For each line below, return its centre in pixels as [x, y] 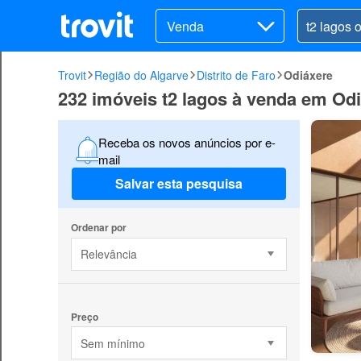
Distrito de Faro [236, 75]
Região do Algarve [141, 75]
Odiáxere [308, 75]
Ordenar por [98, 227]
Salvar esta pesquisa [179, 184]
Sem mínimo [112, 343]
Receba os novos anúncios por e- [187, 142]
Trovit [72, 75]
